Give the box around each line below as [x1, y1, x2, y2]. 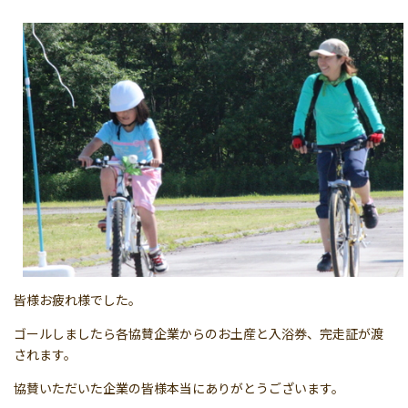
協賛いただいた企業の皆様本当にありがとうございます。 [14, 378, 344, 397]
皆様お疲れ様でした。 [14, 290, 141, 309]
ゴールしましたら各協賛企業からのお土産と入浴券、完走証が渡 [14, 323, 383, 342]
